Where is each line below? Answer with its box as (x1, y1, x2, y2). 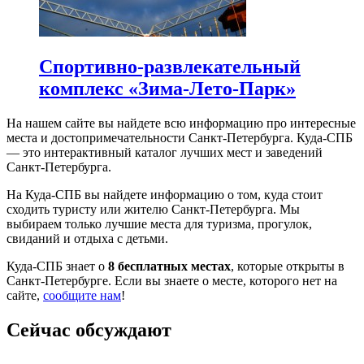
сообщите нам (43, 288, 121, 303)
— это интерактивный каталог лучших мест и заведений (6, 145, 323, 160)
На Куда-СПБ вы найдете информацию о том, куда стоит (6, 188, 323, 202)
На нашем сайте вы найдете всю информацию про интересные (6, 116, 356, 131)
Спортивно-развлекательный (39, 56, 301, 78)
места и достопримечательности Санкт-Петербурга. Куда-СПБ (6, 131, 353, 145)
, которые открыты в (231, 259, 344, 274)
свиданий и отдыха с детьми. (6, 232, 168, 246)
